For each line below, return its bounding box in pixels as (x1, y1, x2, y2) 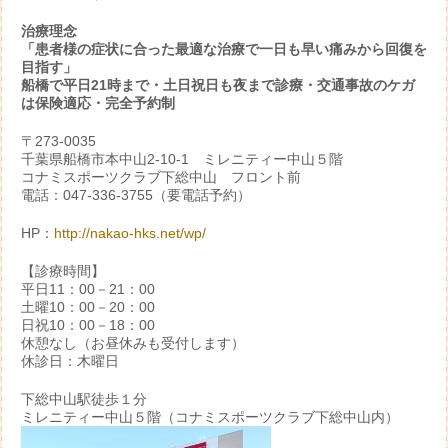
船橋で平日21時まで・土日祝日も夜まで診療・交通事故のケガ (21, 77, 415, 93)
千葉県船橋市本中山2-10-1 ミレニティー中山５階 (21, 151, 343, 167)
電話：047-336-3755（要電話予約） (21, 187, 251, 203)
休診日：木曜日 (21, 353, 119, 369)
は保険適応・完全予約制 (21, 95, 175, 111)
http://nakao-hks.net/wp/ (54, 225, 206, 241)
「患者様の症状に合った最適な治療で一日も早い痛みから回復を (21, 41, 427, 57)
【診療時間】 (21, 263, 105, 279)
